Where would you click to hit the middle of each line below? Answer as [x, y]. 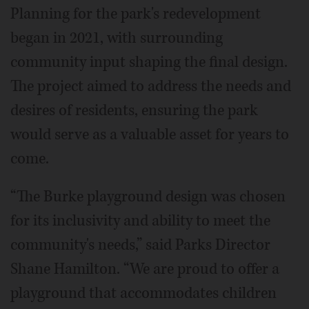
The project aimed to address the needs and [151, 86]
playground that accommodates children [143, 293]
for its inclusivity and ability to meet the [140, 220]
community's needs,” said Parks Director [140, 245]
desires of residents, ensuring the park [134, 110]
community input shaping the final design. [149, 62]
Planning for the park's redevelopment [136, 13]
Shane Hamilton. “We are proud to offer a [145, 269]
